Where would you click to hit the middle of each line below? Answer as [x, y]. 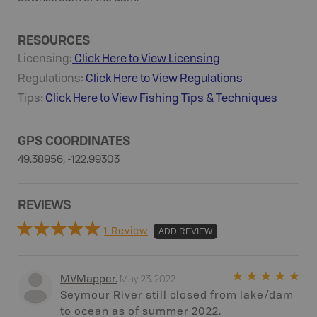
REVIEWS [44, 206]
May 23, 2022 [148, 278]
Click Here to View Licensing [146, 59]
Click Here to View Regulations [163, 79]
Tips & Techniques [229, 99]
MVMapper [88, 279]
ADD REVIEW [185, 231]
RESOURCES [54, 39]
